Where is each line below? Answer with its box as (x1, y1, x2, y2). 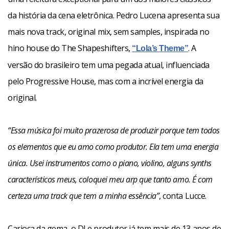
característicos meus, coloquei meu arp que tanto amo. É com (8, 174, 213, 185)
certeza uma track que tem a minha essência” (8, 190, 159, 201)
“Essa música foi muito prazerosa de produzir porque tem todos (8, 125, 220, 136)
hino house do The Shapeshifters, (8, 42, 132, 54)
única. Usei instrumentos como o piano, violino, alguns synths (8, 157, 212, 169)
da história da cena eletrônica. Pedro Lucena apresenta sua (8, 10, 220, 21)
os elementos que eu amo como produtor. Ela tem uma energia (8, 141, 219, 152)
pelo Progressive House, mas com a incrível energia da (8, 76, 203, 87)
